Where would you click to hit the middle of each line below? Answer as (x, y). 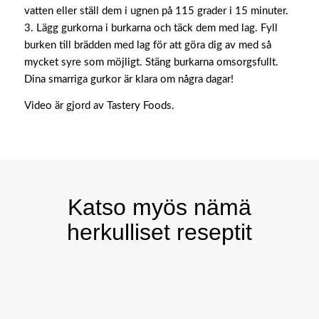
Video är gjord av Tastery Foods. (99, 105)
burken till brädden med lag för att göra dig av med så (147, 45)
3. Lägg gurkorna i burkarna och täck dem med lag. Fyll (151, 28)
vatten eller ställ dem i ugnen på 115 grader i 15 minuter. (156, 11)
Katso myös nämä (159, 207)
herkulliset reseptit (159, 232)
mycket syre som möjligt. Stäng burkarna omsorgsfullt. (151, 62)
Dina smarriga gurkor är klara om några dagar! (129, 79)
